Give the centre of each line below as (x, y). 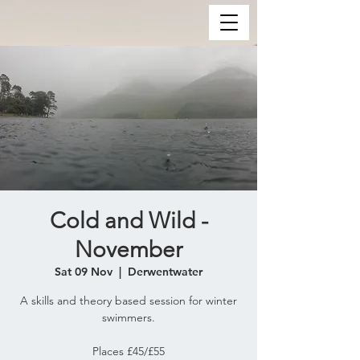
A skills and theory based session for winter (129, 301)
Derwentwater (165, 272)
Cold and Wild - (129, 221)
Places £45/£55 (129, 351)
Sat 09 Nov (84, 272)
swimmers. (129, 317)
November (129, 250)
